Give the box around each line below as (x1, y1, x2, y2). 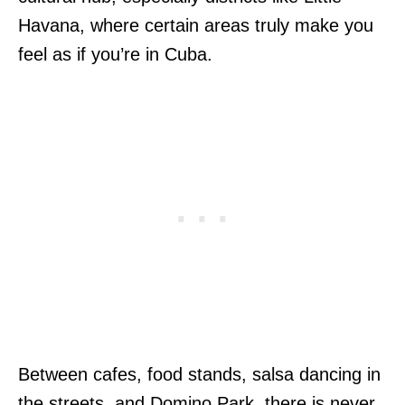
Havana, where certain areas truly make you (18, 14, 373, 35)
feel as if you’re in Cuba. (18, 43, 212, 64)
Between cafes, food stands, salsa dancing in (18, 363, 381, 384)
